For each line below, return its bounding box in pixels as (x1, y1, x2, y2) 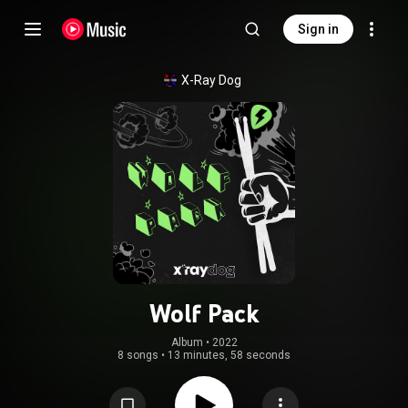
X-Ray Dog (181, 73, 241, 87)
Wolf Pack (148, 298, 260, 329)
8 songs (117, 349, 158, 362)
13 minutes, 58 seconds (168, 349, 291, 362)
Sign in (298, 22, 339, 36)
